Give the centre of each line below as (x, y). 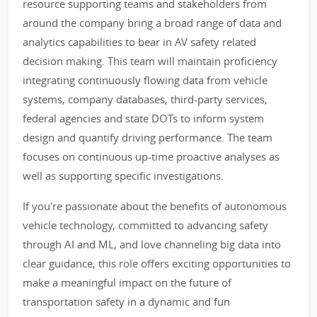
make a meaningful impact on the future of (127, 282)
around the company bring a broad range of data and (152, 23)
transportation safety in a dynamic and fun (126, 301)
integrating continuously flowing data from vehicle (145, 80)
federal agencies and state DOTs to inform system (143, 118)
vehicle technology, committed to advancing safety (145, 225)
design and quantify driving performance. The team (148, 137)
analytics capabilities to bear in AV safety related (139, 42)
